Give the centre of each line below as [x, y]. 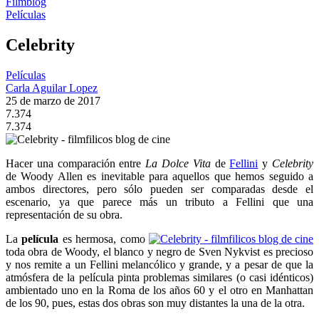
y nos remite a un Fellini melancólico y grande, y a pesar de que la [159, 264]
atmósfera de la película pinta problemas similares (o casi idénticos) [159, 277]
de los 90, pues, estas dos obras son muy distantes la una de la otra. [155, 303]
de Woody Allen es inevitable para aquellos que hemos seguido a [159, 176]
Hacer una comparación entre [76, 163]
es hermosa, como [104, 239]
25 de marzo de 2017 [53, 100]
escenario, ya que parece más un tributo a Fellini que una [159, 202]
